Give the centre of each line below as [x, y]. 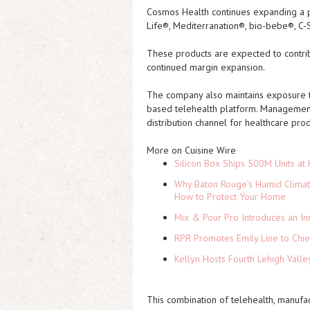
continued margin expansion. [206, 67]
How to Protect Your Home [230, 197]
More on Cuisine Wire [191, 150]
